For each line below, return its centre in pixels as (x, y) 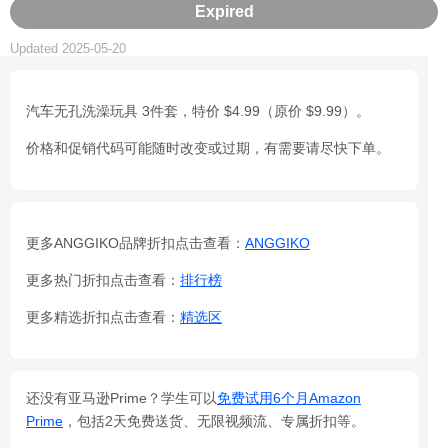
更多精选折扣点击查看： (103, 317)
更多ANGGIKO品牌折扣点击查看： (135, 243)
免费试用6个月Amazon (289, 398)
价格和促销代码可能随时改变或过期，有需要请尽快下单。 (208, 148)
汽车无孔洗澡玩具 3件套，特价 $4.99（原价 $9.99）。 (198, 111)
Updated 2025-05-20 (68, 48)
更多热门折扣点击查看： (103, 280)
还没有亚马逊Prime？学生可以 (121, 398)
